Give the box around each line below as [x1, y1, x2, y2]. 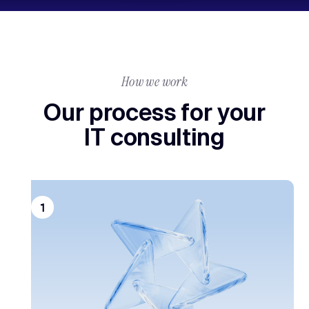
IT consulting [84, 123, 225, 150]
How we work [121, 72, 188, 90]
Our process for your [43, 99, 266, 126]
